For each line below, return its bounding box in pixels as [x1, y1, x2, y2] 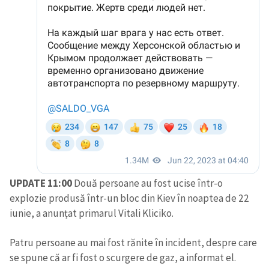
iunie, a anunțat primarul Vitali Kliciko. [10, 207, 174, 220]
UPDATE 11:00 [10, 177, 74, 190]
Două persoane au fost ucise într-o [74, 177, 223, 190]
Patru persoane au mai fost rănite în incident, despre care [10, 235, 257, 249]
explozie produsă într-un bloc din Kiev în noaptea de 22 [10, 192, 249, 205]
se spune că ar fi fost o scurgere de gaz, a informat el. [10, 250, 236, 264]
